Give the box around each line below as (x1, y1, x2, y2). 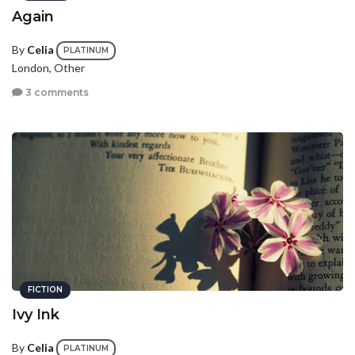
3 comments (23, 86, 89, 99)
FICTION (28, 284, 63, 295)
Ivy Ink (12, 305, 59, 323)
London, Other (12, 60, 85, 74)
